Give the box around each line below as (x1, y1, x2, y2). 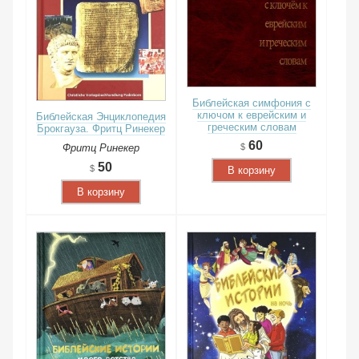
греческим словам (207, 120, 296, 133)
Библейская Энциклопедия (36, 110, 167, 123)
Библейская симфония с (192, 96, 312, 109)
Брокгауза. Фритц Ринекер (37, 122, 166, 135)
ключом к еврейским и (197, 108, 307, 121)
